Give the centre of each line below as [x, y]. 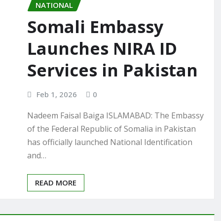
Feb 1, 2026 [56, 94]
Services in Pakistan [112, 70]
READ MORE [56, 182]
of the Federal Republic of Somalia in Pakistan [111, 129]
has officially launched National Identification [110, 142]
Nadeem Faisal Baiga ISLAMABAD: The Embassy [115, 115]
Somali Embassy [95, 27]
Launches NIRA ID [102, 49]
